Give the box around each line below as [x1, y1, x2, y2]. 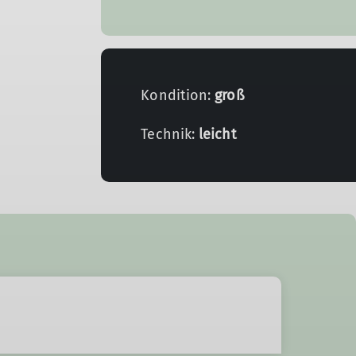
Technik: [141, 126, 199, 143]
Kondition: [141, 87, 215, 104]
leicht [199, 126, 237, 143]
